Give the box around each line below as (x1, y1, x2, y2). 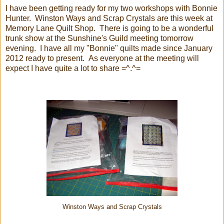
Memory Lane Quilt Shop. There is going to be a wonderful (5, 23, 213, 32)
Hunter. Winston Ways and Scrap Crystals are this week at (5, 13, 212, 22)
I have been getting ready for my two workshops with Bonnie (5, 3, 217, 12)
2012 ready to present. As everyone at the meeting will (5, 53, 199, 62)
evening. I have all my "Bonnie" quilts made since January (5, 43, 212, 52)
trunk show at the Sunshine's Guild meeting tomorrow (5, 33, 193, 42)
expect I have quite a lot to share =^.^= (5, 63, 140, 72)
